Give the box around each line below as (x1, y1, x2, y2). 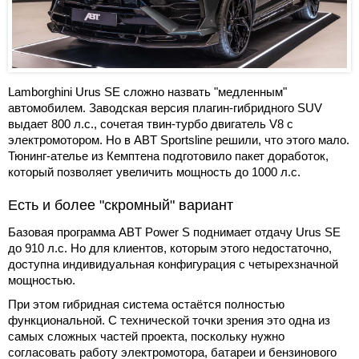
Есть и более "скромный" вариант (8, 197, 233, 214)
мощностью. (8, 273, 75, 288)
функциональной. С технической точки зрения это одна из (8, 313, 330, 328)
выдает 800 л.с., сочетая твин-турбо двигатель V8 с (8, 117, 293, 131)
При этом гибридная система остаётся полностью (8, 297, 284, 312)
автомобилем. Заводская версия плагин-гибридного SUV (8, 101, 322, 115)
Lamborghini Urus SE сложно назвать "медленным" (8, 85, 287, 99)
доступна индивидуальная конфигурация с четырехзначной (8, 257, 338, 272)
